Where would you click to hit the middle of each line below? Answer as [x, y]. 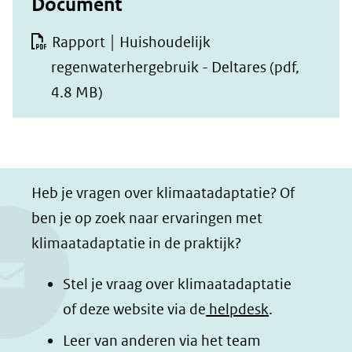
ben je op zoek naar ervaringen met [147, 218]
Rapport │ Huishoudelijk [131, 42]
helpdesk [237, 309]
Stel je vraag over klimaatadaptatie [177, 284]
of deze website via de [134, 309]
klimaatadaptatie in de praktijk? [136, 243]
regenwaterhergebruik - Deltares [159, 67]
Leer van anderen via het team [162, 340]
